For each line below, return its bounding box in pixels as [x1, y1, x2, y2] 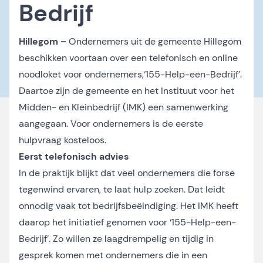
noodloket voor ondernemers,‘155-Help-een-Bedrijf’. [19, 68, 242, 80]
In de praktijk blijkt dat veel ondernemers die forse [19, 167, 235, 179]
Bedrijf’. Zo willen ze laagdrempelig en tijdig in [19, 232, 214, 245]
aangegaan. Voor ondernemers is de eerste [19, 117, 203, 130]
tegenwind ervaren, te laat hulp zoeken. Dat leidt [19, 183, 225, 195]
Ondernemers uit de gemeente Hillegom [69, 35, 241, 48]
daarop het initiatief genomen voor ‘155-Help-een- [19, 216, 236, 228]
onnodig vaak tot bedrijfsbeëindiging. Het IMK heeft [19, 200, 238, 212]
